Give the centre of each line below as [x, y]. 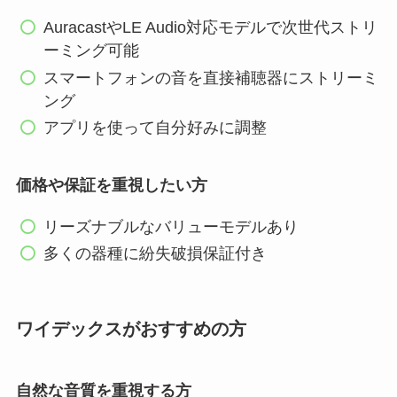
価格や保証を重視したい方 [111, 185]
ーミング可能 [92, 51]
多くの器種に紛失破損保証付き [156, 254]
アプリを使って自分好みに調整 [156, 128]
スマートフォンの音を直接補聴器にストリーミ [211, 78]
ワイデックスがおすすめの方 [131, 329]
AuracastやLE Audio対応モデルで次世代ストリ [211, 28]
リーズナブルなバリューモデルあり [171, 226]
